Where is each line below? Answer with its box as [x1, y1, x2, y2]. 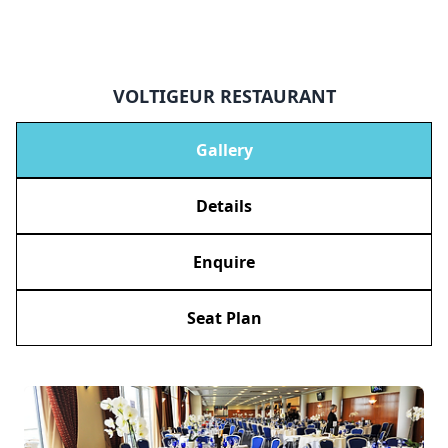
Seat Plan [186, 306, 262, 329]
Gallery [195, 138, 253, 161]
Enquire [193, 250, 255, 273]
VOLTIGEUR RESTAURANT [112, 84, 336, 109]
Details [196, 194, 252, 217]
